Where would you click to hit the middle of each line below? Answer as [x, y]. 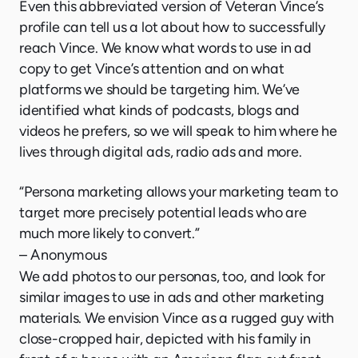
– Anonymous [64, 255]
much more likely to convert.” [109, 233]
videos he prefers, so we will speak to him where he [178, 131]
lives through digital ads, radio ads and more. [161, 151]
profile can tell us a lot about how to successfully [172, 27]
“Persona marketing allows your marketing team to [179, 191]
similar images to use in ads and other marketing [172, 297]
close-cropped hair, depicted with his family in [165, 338]
